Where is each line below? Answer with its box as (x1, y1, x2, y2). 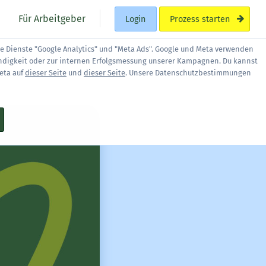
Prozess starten (169, 14, 230, 24)
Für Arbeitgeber (16, 12, 86, 24)
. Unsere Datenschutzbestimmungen (125, 68, 251, 77)
